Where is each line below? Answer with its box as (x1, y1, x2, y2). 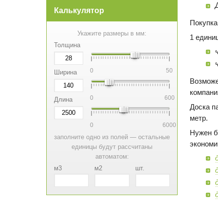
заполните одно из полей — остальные (54, 133, 170, 141)
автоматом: (95, 153, 129, 161)
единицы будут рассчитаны (72, 143, 153, 151)
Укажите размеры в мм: (77, 30, 147, 37)
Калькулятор (54, 6, 104, 15)
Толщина (54, 41, 80, 49)
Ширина (54, 69, 77, 76)
